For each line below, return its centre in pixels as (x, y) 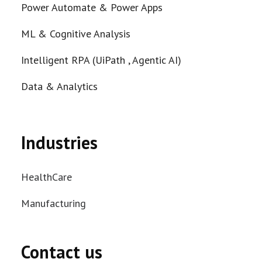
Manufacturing (54, 203)
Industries (59, 142)
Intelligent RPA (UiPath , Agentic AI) (101, 60)
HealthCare (46, 177)
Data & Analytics (59, 86)
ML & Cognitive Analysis (76, 34)
